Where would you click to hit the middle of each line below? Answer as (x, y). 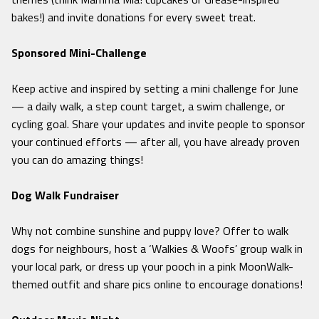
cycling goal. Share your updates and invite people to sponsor (158, 124)
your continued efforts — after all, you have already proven (156, 142)
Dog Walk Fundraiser (67, 195)
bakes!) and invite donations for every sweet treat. (134, 17)
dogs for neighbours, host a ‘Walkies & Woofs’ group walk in (157, 249)
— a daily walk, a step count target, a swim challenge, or (148, 106)
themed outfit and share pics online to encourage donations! (157, 284)
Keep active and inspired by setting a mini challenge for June (155, 89)
